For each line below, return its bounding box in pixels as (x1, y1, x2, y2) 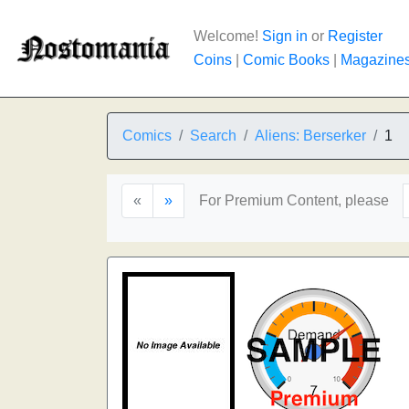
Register (328, 28, 383, 44)
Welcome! (194, 28, 262, 44)
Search (190, 128, 236, 143)
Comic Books (243, 52, 330, 68)
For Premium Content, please (199, 193, 389, 208)
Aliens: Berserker (255, 128, 366, 143)
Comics (122, 128, 172, 143)
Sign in (262, 28, 308, 44)
